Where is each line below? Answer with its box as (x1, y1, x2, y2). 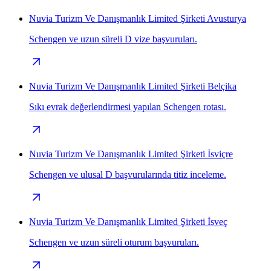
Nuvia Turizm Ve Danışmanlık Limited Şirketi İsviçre (29, 148, 233, 159)
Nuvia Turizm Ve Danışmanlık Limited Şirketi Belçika (29, 80, 237, 91)
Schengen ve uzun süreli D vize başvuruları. (29, 33, 197, 44)
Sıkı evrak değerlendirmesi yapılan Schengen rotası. (29, 101, 226, 112)
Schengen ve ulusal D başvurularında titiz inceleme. (29, 169, 226, 180)
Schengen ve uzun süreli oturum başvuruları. (29, 237, 199, 247)
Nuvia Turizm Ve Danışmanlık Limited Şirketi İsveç (29, 216, 227, 227)
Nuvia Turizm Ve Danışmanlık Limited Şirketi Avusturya (29, 13, 246, 24)
